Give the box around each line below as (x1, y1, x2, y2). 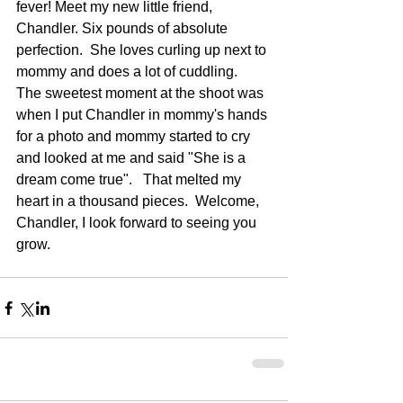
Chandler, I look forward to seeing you (16, 215, 260, 231)
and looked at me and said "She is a (16, 150, 249, 166)
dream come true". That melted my (16, 172, 245, 188)
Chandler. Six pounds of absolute (16, 21, 231, 37)
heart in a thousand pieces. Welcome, (16, 193, 263, 210)
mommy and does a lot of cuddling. (16, 64, 245, 80)
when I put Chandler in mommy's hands (16, 107, 271, 123)
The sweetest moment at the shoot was (16, 85, 267, 102)
